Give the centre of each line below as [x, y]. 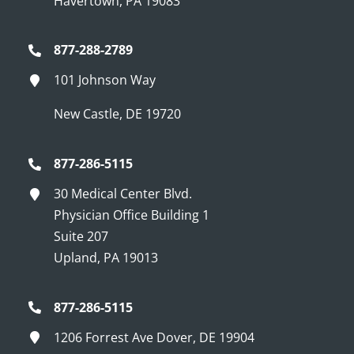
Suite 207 [81, 237]
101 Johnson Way [105, 80]
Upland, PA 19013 [106, 258]
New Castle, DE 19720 [118, 114]
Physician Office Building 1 [132, 215]
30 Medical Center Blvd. [123, 194]
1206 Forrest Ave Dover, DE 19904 [154, 337]
